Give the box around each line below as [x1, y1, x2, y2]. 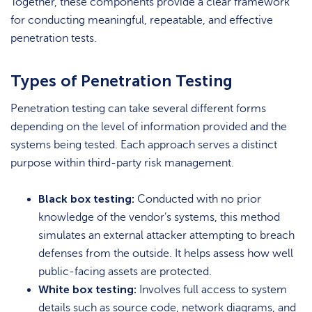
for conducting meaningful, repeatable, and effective [10, 14, 273, 27]
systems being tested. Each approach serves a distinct [10, 138, 277, 151]
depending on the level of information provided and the [10, 120, 287, 133]
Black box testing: [38, 192, 134, 206]
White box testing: [38, 283, 136, 297]
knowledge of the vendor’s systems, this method [38, 211, 280, 224]
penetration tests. [10, 32, 97, 45]
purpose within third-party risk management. [10, 156, 234, 169]
